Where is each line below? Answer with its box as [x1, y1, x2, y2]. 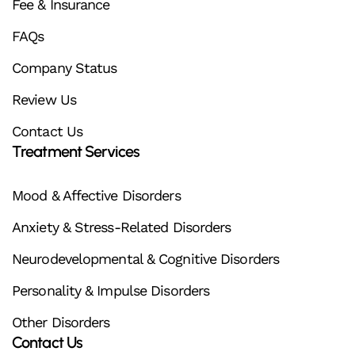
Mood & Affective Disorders [12, 187, 181, 204]
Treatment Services [12, 142, 139, 162]
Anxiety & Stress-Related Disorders [12, 219, 231, 236]
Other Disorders [12, 314, 110, 331]
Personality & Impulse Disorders [12, 282, 210, 300]
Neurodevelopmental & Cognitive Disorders [12, 250, 279, 268]
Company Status [12, 59, 117, 77]
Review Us [12, 91, 76, 109]
